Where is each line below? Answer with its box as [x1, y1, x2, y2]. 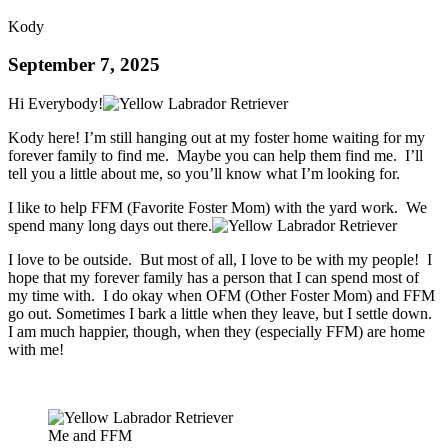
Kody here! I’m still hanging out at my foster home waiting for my [8, 128, 425, 146]
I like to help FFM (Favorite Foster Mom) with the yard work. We [8, 198, 427, 216]
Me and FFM [48, 426, 132, 444]
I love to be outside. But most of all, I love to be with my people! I [8, 250, 432, 268]
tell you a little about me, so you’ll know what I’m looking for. [8, 164, 400, 182]
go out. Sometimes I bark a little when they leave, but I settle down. [8, 304, 436, 322]
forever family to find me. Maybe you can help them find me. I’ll [8, 146, 423, 164]
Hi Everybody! [8, 94, 103, 112]
